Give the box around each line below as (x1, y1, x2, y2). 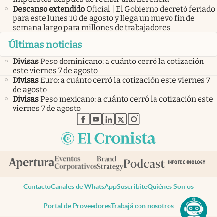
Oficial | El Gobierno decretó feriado (86, 4, 215, 14)
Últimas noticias (8, 38, 82, 50)
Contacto (23, 183, 51, 191)
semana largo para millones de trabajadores (13, 23, 170, 32)
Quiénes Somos (147, 183, 194, 191)
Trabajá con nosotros (110, 202, 174, 210)
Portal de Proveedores (43, 202, 111, 210)
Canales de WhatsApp (51, 183, 117, 191)
